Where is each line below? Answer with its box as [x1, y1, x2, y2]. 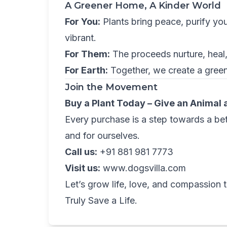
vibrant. [65, 32, 96, 43]
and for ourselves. [65, 130, 140, 141]
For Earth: [65, 65, 108, 75]
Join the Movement [65, 82, 158, 93]
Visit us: [65, 163, 100, 173]
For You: [65, 16, 100, 27]
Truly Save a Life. [65, 195, 137, 206]
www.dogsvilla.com [103, 163, 186, 173]
